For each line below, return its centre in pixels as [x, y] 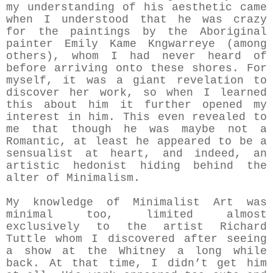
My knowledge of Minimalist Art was [136, 203]
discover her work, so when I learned [136, 93]
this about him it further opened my [136, 105]
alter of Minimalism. [73, 178]
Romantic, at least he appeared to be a [136, 142]
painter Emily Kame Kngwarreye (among [136, 44]
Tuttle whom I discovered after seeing [136, 239]
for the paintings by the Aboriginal [136, 32]
